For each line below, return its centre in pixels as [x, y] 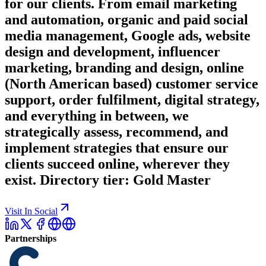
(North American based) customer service [132, 83]
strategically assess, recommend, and [116, 132]
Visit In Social [31, 211]
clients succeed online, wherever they [117, 164]
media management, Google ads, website [128, 35]
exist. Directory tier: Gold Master [108, 180]
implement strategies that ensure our [117, 148]
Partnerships [31, 238]
